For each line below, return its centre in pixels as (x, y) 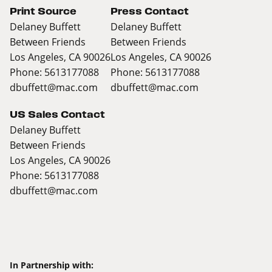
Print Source (43, 12)
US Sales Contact (57, 115)
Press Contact (150, 12)
